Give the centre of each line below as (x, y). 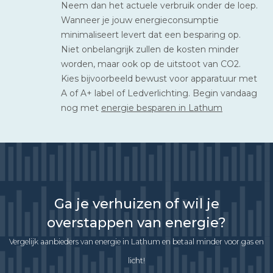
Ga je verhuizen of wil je (136, 204)
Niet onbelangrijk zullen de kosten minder (150, 49)
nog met (81, 108)
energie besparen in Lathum (162, 108)
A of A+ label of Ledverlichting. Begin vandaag (159, 93)
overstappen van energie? (136, 222)
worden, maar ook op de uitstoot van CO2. (151, 64)
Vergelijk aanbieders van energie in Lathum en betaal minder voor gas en (136, 241)
